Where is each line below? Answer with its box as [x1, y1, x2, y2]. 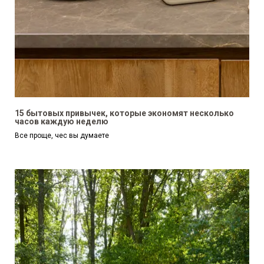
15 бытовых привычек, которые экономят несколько [15, 108, 234, 118]
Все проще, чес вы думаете [15, 131, 109, 140]
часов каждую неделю [15, 117, 108, 127]
